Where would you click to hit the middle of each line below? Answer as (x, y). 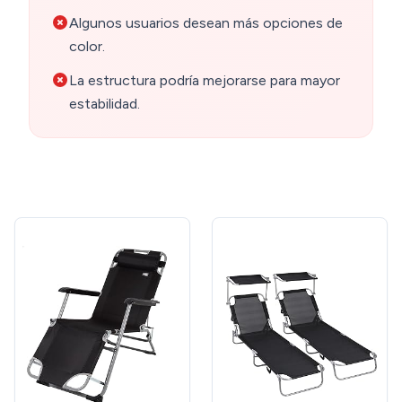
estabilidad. (105, 104)
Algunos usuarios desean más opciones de (206, 23)
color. (87, 47)
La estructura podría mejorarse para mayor (205, 81)
